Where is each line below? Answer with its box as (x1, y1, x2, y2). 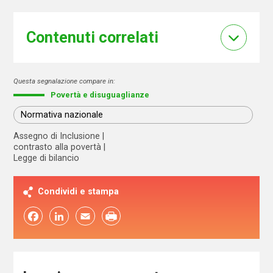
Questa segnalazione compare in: (13, 76, 116, 85)
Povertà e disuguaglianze (51, 90, 150, 99)
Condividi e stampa (38, 186, 119, 196)
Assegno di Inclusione (13, 130, 101, 141)
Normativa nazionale (21, 110, 104, 120)
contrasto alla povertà (13, 141, 102, 152)
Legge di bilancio (13, 152, 80, 163)
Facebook (13, 211, 53, 221)
